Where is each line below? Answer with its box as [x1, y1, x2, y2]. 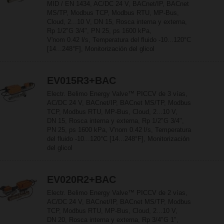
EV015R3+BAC [47, 75, 116, 86]
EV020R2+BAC [47, 174, 116, 185]
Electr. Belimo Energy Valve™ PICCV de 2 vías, [47, 189, 187, 196]
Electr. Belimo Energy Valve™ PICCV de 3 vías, [47, 90, 187, 97]
